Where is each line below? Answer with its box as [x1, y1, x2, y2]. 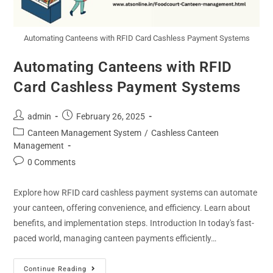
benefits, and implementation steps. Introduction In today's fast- [13, 218, 255, 228]
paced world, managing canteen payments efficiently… [13, 233, 217, 243]
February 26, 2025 [76, 111, 146, 121]
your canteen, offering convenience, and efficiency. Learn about [13, 202, 251, 213]
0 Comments [27, 157, 76, 167]
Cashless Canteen [151, 127, 219, 138]
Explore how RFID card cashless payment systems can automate [13, 187, 258, 197]
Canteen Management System [27, 127, 142, 138]
